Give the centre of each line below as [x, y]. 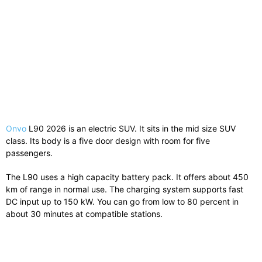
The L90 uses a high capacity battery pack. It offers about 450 [127, 177]
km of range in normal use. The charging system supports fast [125, 189]
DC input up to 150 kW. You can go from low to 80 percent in [122, 202]
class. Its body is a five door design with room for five [108, 141]
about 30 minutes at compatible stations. [84, 214]
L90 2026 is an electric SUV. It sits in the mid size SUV [131, 129]
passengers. [29, 153]
